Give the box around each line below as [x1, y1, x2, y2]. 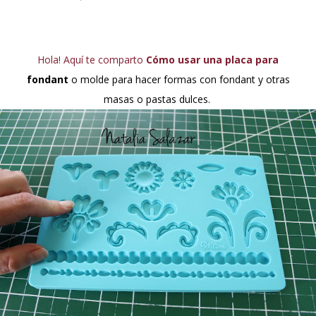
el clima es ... [17, 8, 74, 22]
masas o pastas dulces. [103, 92, 213, 106]
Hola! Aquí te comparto [44, 52, 146, 66]
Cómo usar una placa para [146, 52, 279, 66]
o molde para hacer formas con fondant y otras [68, 72, 290, 86]
